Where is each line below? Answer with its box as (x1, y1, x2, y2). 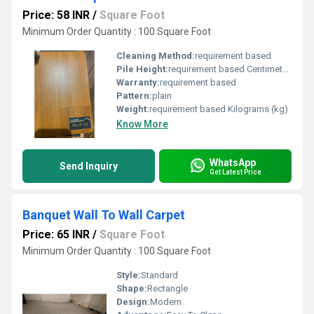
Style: (116, 270, 141, 280)
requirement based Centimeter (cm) (168, 64, 282, 74)
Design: (116, 296, 150, 307)
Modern (150, 296, 182, 307)
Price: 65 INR (22, 228, 90, 241)
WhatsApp (210, 156, 256, 168)
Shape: (116, 283, 147, 294)
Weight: (116, 104, 149, 114)
